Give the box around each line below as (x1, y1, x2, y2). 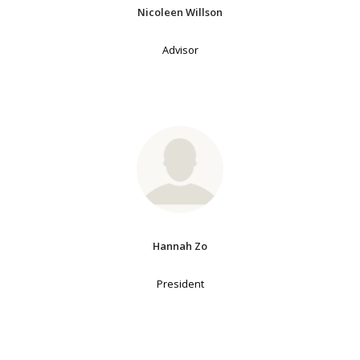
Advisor (162, 42, 198, 57)
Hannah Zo (153, 238, 207, 253)
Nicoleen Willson (137, 4, 223, 19)
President (156, 276, 204, 291)
